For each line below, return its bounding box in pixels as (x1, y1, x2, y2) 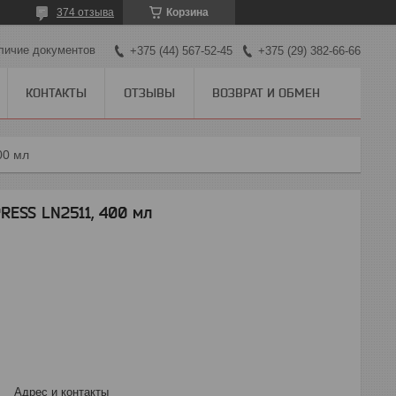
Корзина (166, 6, 209, 19)
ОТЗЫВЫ (124, 85, 175, 100)
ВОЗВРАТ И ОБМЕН (212, 85, 320, 100)
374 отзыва (57, 6, 114, 19)
